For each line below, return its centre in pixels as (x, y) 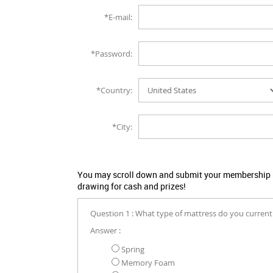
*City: (122, 127)
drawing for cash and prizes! (132, 186)
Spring (132, 250)
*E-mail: (118, 17)
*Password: (112, 54)
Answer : (105, 231)
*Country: (114, 90)
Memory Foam (147, 263)
